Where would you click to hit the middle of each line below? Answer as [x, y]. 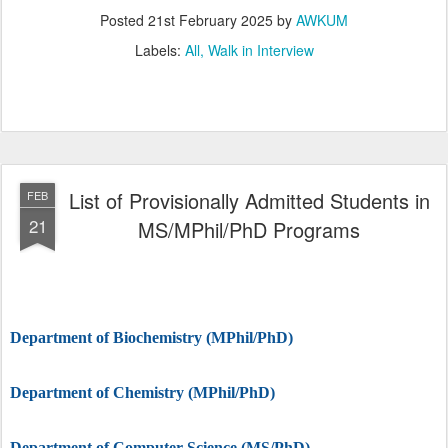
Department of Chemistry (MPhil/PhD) [142, 392]
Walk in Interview [260, 50]
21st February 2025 [210, 20]
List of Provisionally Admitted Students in [249, 200]
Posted [124, 20]
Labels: [159, 50]
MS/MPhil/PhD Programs [249, 229]
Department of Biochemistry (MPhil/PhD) [151, 337]
